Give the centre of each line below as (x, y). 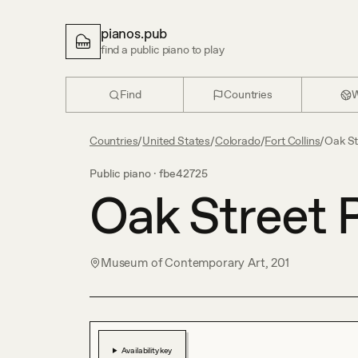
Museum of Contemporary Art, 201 (195, 263)
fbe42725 (183, 173)
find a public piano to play (163, 50)
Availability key (146, 350)
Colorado (237, 141)
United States (177, 141)
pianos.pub (134, 34)
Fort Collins (292, 141)
